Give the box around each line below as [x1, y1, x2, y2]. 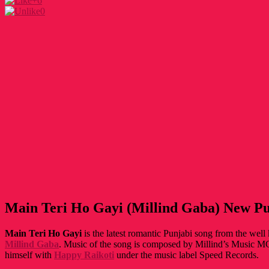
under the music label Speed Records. [114, 249, 259, 260]
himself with [5, 249, 54, 260]
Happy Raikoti [54, 249, 114, 260]
